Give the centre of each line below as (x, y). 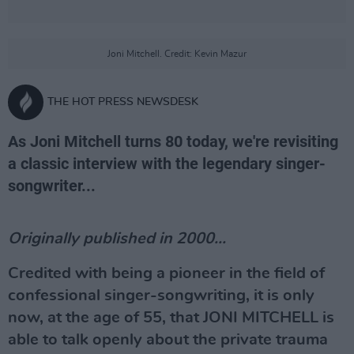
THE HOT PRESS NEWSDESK (123, 102)
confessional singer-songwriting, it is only (161, 296)
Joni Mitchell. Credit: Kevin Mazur (177, 54)
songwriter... (52, 186)
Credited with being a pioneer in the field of (166, 273)
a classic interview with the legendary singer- (167, 164)
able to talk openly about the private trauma (168, 340)
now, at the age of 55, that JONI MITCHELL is (171, 318)
